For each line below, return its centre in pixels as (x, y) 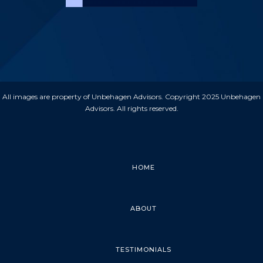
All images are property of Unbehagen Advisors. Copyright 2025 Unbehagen (131, 97)
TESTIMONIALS (143, 249)
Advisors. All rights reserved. (131, 108)
